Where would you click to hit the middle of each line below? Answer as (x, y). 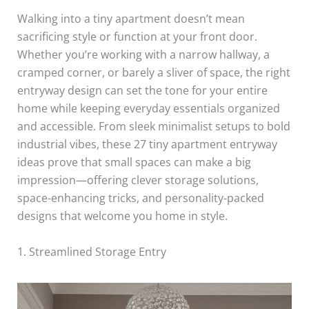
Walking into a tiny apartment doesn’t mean (131, 19)
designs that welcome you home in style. (122, 216)
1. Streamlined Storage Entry (91, 251)
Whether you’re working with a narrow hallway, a (143, 54)
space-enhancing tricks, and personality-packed (140, 198)
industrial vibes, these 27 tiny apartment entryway (147, 144)
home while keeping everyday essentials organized (148, 108)
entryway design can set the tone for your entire (142, 90)
